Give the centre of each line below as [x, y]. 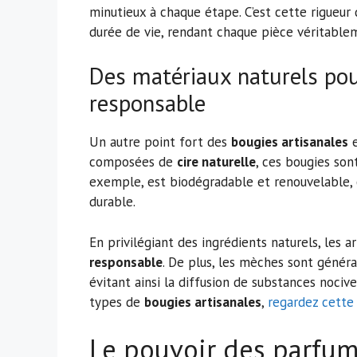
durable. [112, 202]
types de [117, 302]
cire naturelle [216, 162]
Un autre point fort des [160, 142]
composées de [133, 162]
